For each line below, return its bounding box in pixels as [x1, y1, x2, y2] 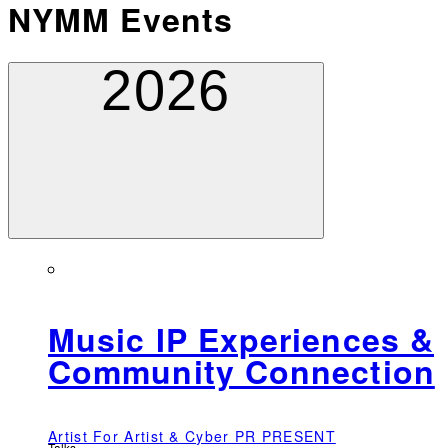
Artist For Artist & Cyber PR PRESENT [48, 425, 336, 446]
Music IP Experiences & [48, 316, 434, 363]
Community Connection [48, 348, 435, 395]
